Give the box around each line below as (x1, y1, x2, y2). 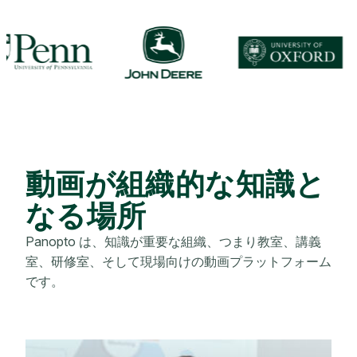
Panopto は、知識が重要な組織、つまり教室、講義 (25, 233, 321, 249)
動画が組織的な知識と (25, 165, 326, 202)
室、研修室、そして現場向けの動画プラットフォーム (25, 253, 331, 269)
